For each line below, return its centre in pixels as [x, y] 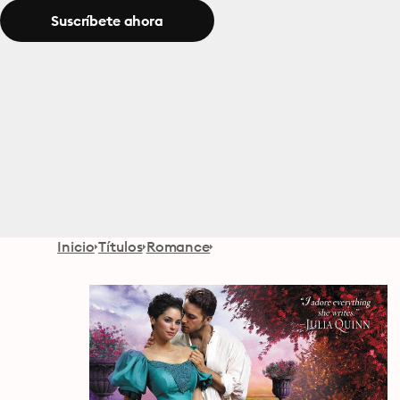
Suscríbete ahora [107, 21]
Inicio [76, 246]
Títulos [120, 246]
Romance [178, 246]
